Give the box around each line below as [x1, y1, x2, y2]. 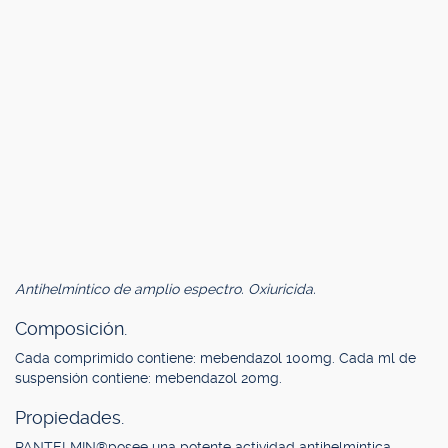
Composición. [15, 318, 127, 339]
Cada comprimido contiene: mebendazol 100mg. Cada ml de [15, 350, 416, 366]
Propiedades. [15, 407, 124, 428]
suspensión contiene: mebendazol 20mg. [15, 370, 282, 386]
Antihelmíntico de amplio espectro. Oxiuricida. [15, 281, 316, 297]
